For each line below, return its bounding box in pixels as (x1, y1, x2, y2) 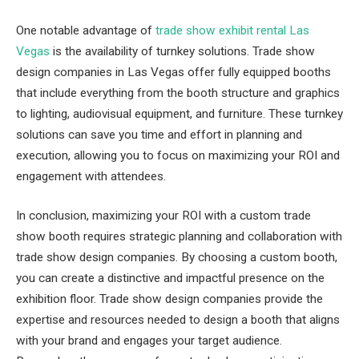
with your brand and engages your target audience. (16, 333, 282, 349)
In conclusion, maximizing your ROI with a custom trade (16, 208, 311, 224)
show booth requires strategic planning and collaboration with (16, 229, 342, 244)
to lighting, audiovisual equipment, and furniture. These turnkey (16, 106, 343, 121)
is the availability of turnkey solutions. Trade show (50, 43, 315, 58)
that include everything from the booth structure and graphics (16, 85, 340, 100)
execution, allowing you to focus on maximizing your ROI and (16, 147, 340, 163)
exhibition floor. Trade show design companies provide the (16, 292, 323, 307)
